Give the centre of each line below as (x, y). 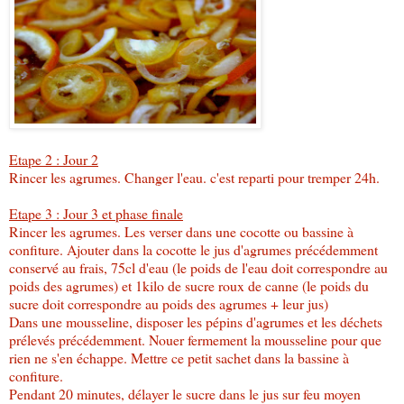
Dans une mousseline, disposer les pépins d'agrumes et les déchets (196, 321)
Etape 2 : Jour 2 (54, 159)
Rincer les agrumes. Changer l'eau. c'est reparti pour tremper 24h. (194, 177)
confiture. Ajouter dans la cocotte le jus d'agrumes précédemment (193, 249)
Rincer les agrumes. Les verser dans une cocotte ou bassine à (181, 231)
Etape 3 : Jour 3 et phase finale (96, 213)
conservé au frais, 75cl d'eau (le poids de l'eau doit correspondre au (198, 267)
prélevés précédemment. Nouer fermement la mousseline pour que (195, 339)
